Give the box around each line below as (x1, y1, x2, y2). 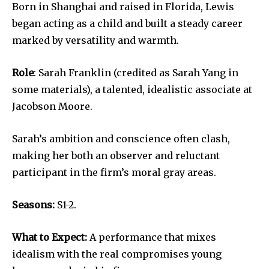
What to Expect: (12, 231, 87, 243)
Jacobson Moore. (12, 100, 92, 112)
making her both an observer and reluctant (12, 149, 220, 162)
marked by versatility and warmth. (12, 34, 179, 46)
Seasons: (12, 198, 55, 211)
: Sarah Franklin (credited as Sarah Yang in (34, 66, 238, 79)
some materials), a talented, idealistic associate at (12, 83, 252, 95)
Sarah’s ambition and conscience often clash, (12, 132, 230, 145)
